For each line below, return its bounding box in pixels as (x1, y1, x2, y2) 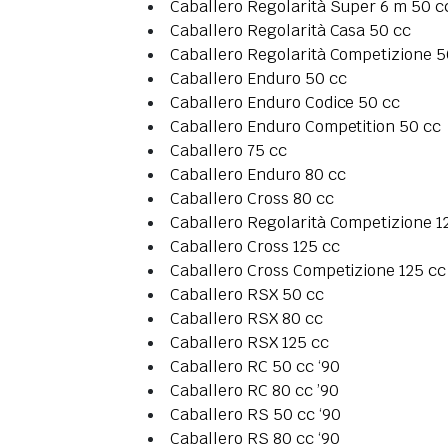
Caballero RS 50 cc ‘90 (170, 404, 341, 426)
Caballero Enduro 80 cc (170, 164, 346, 186)
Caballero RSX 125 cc (170, 332, 329, 354)
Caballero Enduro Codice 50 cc (170, 92, 401, 114)
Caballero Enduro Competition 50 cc (170, 116, 442, 138)
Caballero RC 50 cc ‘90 (170, 356, 340, 378)
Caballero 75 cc (170, 140, 287, 162)
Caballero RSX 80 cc (170, 308, 323, 330)
